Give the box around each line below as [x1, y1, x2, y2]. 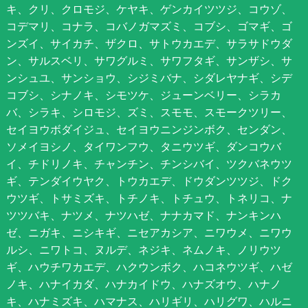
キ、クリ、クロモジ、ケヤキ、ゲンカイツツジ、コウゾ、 [5, 1, 292, 17]
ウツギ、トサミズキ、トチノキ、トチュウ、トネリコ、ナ [5, 190, 292, 206]
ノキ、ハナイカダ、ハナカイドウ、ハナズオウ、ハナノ [5, 276, 281, 292]
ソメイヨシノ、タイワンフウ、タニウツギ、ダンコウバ [5, 139, 281, 155]
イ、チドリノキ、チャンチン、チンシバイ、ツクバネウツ [5, 156, 292, 172]
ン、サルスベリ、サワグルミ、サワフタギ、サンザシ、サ [5, 53, 292, 69]
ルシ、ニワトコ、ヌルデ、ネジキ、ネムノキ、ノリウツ [5, 242, 281, 258]
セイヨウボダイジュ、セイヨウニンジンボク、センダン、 [5, 122, 292, 137]
